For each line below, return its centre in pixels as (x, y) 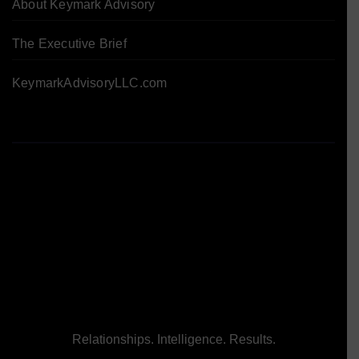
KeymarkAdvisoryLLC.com (90, 83)
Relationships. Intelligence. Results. (173, 340)
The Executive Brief (69, 43)
